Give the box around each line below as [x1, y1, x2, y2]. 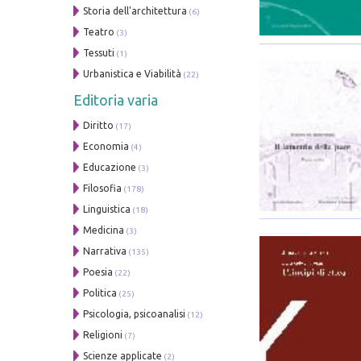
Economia [83, 140, 130, 151]
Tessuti [83, 47, 115, 58]
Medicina [83, 224, 125, 235]
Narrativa [83, 245, 127, 256]
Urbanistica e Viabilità [83, 68, 182, 79]
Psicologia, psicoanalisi [83, 308, 186, 319]
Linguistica [83, 203, 131, 214]
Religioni [83, 329, 123, 340]
